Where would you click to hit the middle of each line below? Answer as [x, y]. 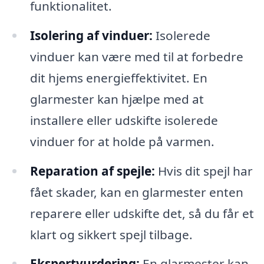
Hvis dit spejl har [204, 171]
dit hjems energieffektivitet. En [118, 77]
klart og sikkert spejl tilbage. [111, 234]
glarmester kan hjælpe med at [117, 99]
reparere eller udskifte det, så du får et [142, 213]
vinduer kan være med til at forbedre [136, 56]
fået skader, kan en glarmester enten [136, 192]
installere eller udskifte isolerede [124, 120]
